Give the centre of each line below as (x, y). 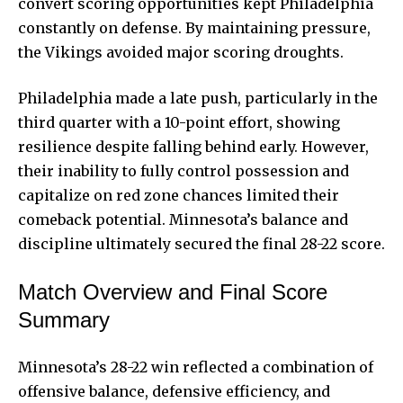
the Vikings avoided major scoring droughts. (181, 52)
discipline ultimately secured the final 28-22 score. (201, 243)
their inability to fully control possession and (184, 170)
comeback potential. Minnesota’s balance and (183, 219)
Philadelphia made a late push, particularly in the (198, 98)
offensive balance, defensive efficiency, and (174, 391)
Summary (64, 319)
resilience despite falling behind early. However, (193, 146)
